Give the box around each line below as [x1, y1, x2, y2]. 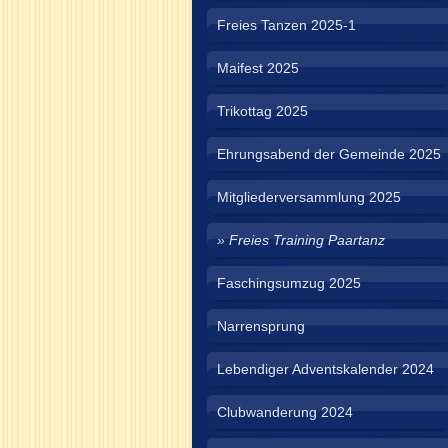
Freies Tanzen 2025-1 [217, 17, 356, 33]
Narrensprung [217, 318, 305, 334]
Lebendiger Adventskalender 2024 [217, 361, 434, 377]
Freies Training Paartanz [229, 232, 385, 248]
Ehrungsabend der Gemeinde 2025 [217, 146, 441, 162]
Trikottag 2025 [217, 103, 308, 119]
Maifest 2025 [217, 60, 299, 76]
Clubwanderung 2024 [217, 404, 353, 420]
